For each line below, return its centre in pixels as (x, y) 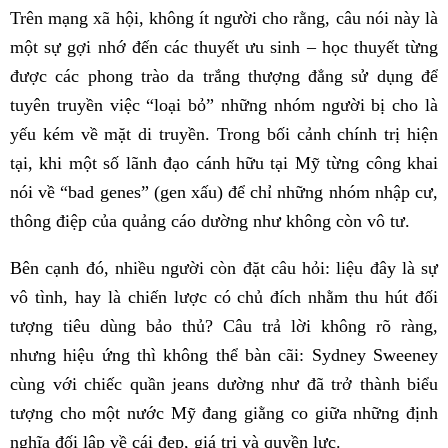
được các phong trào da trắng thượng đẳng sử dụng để (224, 75)
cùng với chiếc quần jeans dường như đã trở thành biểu (224, 383)
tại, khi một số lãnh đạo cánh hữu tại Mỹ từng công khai (224, 162)
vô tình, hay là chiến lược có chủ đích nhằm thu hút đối (224, 296)
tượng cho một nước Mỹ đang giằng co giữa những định (224, 412)
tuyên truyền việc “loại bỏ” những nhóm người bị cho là (224, 104)
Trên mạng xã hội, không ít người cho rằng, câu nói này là (224, 17)
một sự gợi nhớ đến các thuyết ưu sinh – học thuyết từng (224, 46)
